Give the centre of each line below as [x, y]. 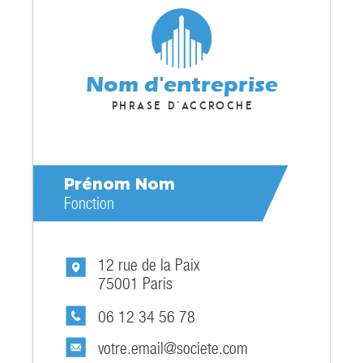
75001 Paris [135, 284]
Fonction [90, 203]
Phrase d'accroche [181, 106]
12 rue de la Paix [149, 265]
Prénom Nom [120, 184]
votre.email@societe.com [173, 349]
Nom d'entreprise [181, 85]
